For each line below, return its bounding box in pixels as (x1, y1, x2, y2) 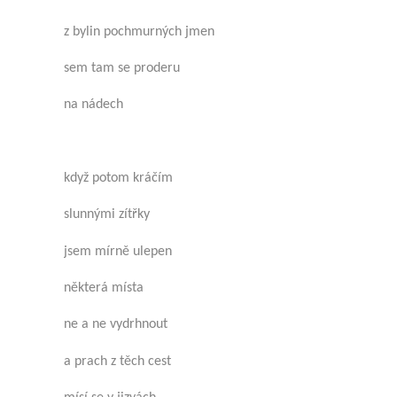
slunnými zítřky (64, 207, 150, 222)
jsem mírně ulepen (64, 244, 172, 259)
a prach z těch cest (64, 354, 171, 369)
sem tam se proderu (64, 60, 180, 75)
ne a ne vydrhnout (64, 317, 167, 332)
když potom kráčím (64, 170, 173, 185)
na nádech (64, 97, 123, 113)
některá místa (64, 280, 144, 295)
